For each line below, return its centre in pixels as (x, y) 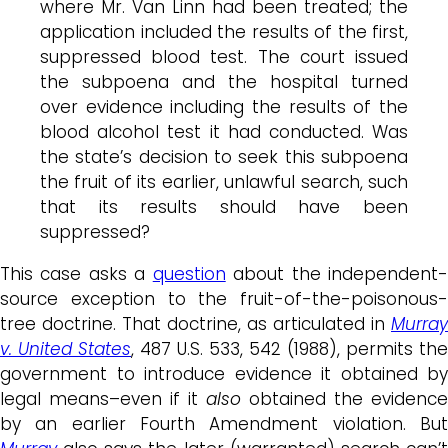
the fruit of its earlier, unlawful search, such (224, 181)
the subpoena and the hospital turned (224, 81)
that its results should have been (224, 206)
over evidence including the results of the (224, 106)
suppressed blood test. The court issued (224, 56)
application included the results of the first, (224, 31)
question (189, 273)
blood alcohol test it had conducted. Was (224, 131)
